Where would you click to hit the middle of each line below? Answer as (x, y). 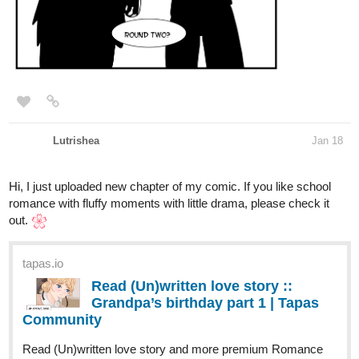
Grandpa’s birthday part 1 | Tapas (205, 303)
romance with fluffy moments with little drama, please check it (169, 204)
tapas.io (43, 264)
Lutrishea (76, 141)
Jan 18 (327, 141)
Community (62, 320)
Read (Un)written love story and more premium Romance (173, 349)
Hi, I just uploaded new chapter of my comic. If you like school (170, 187)
